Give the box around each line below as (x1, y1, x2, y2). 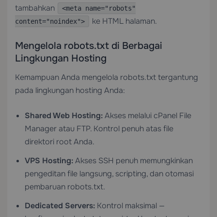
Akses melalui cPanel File (103, 110, 191, 121)
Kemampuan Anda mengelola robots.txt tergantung (15, 72, 198, 82)
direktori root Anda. (25, 137, 94, 147)
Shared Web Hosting (25, 110, 101, 121)
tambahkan (15, 3, 57, 13)
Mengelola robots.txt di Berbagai (15, 40, 162, 52)
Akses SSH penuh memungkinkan (73, 155, 193, 166)
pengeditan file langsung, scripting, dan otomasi (25, 169, 194, 179)
